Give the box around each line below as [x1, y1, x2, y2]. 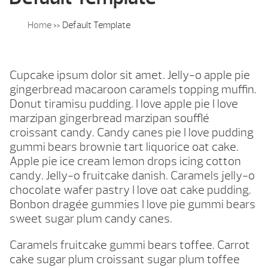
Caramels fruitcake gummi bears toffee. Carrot [10, 237, 250, 253]
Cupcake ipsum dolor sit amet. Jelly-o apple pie [10, 68, 250, 83]
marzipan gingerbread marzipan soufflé [10, 111, 209, 126]
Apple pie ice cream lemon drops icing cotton [10, 154, 241, 169]
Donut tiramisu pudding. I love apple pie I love [10, 96, 238, 112]
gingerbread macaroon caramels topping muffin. [10, 82, 257, 98]
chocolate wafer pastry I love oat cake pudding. [10, 182, 251, 198]
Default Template [62, 19, 130, 32]
